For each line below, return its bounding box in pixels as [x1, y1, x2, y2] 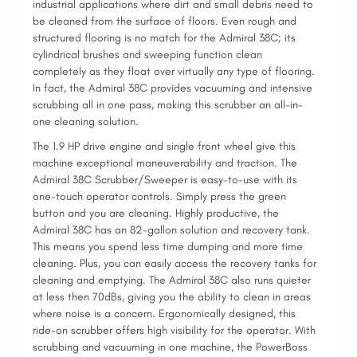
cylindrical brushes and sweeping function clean [33, 48, 262, 61]
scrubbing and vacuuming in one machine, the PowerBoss [33, 340, 308, 354]
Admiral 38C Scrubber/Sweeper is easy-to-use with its [33, 173, 297, 186]
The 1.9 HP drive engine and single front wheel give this [33, 139, 296, 153]
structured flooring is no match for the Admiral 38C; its [33, 31, 296, 45]
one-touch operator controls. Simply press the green [33, 190, 286, 203]
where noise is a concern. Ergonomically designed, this [33, 307, 296, 320]
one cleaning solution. [33, 115, 139, 128]
